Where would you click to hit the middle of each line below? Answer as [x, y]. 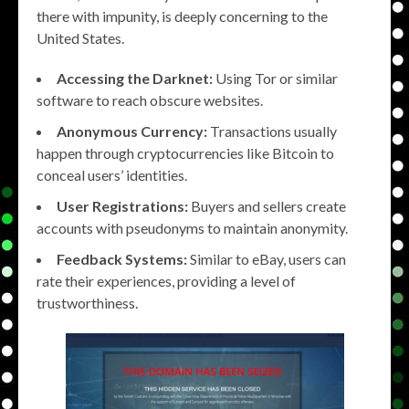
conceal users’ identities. [112, 175]
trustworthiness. [87, 303]
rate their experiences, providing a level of [166, 281]
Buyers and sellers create [267, 206]
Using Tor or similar [275, 78]
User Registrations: [122, 206]
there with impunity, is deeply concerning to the [182, 16]
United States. [80, 38]
